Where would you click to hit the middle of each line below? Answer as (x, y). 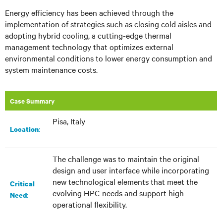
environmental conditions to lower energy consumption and (109, 58)
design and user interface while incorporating (131, 170)
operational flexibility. (90, 204)
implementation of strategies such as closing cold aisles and (108, 24)
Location (24, 129)
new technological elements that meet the (125, 181)
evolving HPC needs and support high (118, 193)
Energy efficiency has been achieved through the (89, 12)
